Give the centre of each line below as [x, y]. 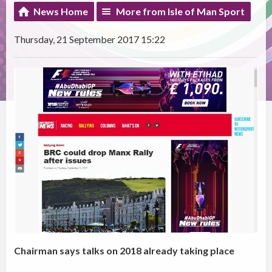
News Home [61, 12]
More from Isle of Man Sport [181, 12]
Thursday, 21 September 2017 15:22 [90, 39]
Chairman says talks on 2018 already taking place [124, 251]
